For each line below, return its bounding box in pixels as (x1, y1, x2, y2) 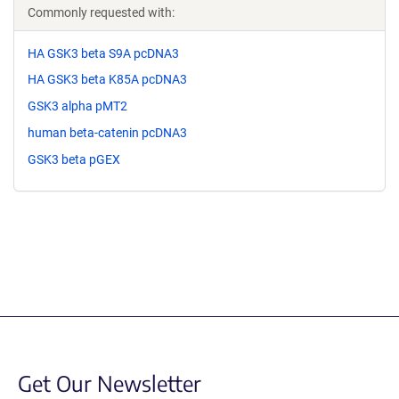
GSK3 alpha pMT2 (28, 99, 127, 114)
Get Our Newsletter (18, 369, 201, 396)
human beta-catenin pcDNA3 (28, 125, 187, 140)
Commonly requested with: (28, 4, 175, 20)
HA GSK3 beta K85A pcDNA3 (28, 72, 187, 87)
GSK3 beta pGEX (28, 151, 120, 167)
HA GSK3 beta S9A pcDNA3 (28, 45, 179, 61)
